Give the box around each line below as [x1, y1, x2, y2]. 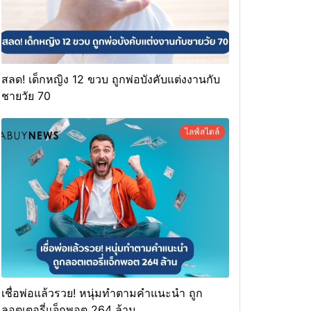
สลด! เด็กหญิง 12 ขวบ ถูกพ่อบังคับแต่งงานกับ [1, 72, 220, 87]
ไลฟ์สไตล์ [185, 126, 219, 137]
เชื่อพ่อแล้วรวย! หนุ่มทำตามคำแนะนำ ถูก [1, 286, 203, 301]
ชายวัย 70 [1, 89, 51, 103]
